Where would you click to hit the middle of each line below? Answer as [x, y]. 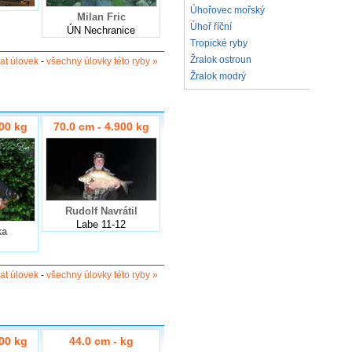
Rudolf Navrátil [101, 211]
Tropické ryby [219, 43]
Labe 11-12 [101, 225]
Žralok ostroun [221, 60]
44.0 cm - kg [101, 341]
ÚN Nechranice [101, 30]
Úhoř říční [211, 27]
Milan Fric [101, 16]
